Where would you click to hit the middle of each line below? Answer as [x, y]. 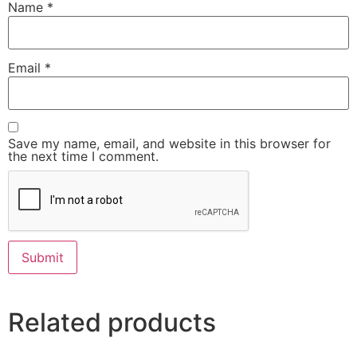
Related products [112, 322]
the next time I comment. [83, 156]
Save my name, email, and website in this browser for [169, 143]
